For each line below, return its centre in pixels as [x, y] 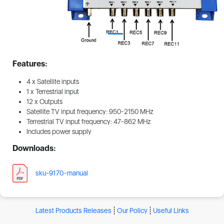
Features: [30, 64]
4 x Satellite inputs [52, 82]
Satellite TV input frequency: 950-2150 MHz [90, 112]
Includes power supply [59, 132]
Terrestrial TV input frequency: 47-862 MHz [88, 122]
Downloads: [34, 148]
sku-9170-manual [61, 173]
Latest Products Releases [73, 210]
